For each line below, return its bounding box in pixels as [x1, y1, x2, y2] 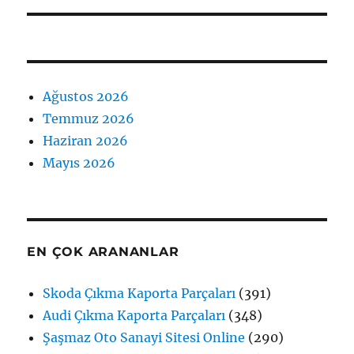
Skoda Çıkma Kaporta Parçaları [43, 285, 236, 302]
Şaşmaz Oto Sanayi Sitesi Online [43, 330, 246, 346]
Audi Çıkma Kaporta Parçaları [43, 307, 226, 324]
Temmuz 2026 [43, 111, 135, 127]
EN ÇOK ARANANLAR [27, 244, 179, 260]
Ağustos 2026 [43, 88, 130, 105]
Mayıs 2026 [43, 155, 116, 171]
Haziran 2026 [43, 133, 129, 149]
